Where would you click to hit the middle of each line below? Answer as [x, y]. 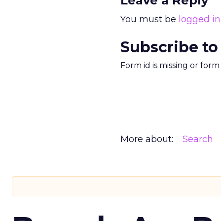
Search [198, 139]
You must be [149, 19]
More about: [147, 139]
